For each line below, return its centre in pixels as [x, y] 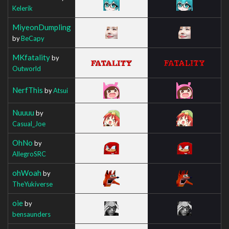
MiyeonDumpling [42, 27]
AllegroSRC [29, 154]
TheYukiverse [32, 184]
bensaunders [31, 214]
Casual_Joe [29, 123]
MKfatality [31, 57]
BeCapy [33, 38]
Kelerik [22, 8]
